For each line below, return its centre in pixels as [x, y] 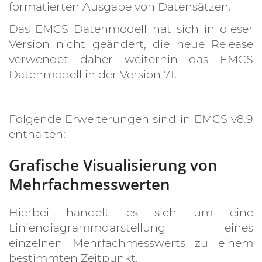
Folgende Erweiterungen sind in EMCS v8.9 [131, 119]
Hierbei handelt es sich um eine [131, 212]
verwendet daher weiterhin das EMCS [131, 59]
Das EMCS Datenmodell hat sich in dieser [131, 29]
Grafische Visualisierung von [113, 165]
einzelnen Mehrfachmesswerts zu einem [131, 243]
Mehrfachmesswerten [89, 184]
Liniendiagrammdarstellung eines [131, 227]
